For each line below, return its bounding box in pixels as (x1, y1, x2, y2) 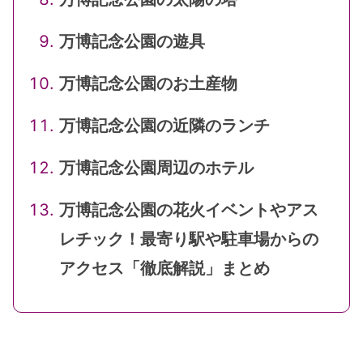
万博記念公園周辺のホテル (59, 158, 254, 178)
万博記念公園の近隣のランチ (59, 116, 270, 136)
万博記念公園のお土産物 (59, 74, 237, 94)
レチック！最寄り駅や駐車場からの (59, 229, 318, 250)
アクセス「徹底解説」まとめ (59, 258, 270, 279)
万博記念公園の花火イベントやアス (59, 200, 318, 220)
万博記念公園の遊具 (59, 32, 205, 52)
